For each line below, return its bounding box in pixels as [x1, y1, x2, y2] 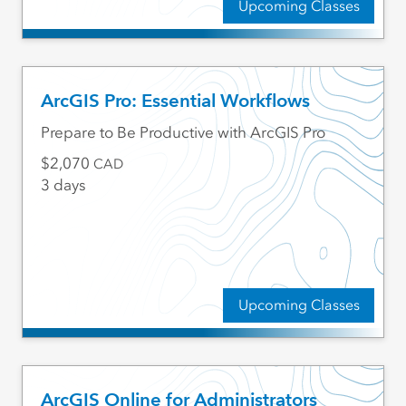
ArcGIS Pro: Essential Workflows [40, 90, 310, 112]
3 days [40, 176, 86, 195]
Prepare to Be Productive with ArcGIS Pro [40, 123, 325, 142]
